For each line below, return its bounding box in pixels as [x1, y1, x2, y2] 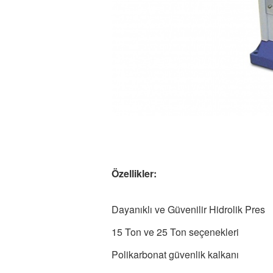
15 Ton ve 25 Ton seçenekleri [112, 224, 239, 239]
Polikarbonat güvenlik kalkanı [112, 247, 239, 261]
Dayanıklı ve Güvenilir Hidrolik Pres [112, 202, 265, 216]
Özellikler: [112, 166, 157, 180]
